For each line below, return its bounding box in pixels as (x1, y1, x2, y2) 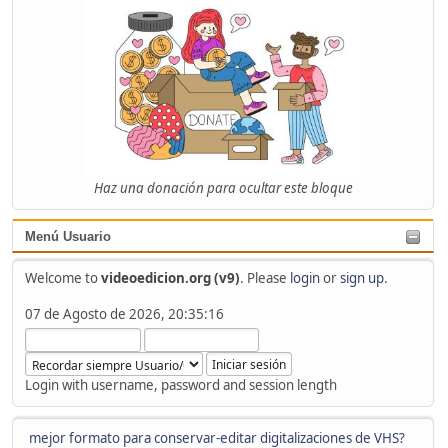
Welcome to (24, 268, 101, 287)
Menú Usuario (25, 229, 111, 245)
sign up (339, 268, 384, 287)
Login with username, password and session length (24, 375, 337, 394)
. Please (239, 268, 290, 287)
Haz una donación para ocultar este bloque (93, 179, 353, 198)
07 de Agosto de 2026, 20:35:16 (24, 304, 224, 323)
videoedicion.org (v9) (100, 268, 240, 287)
